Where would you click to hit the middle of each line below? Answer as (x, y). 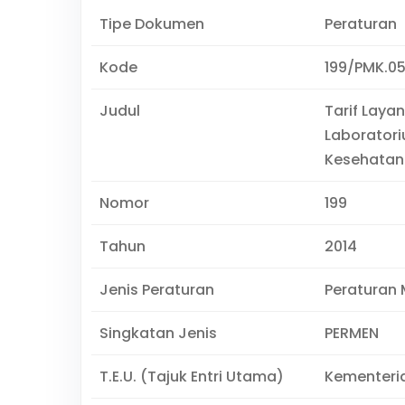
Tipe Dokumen (151, 24)
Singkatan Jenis (158, 333)
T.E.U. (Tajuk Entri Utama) (191, 377)
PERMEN (351, 333)
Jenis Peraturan (156, 290)
